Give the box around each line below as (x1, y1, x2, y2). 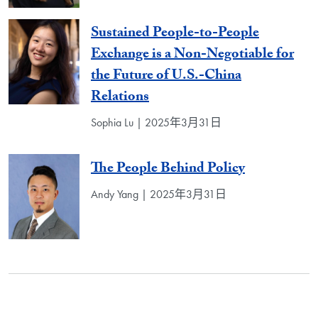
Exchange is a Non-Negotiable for (91, 43, 294, 68)
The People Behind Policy (91, 157, 245, 182)
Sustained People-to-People (91, 22, 259, 47)
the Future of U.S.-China (91, 65, 241, 89)
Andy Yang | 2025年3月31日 (91, 186, 226, 202)
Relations (91, 86, 149, 111)
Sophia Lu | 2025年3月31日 (91, 115, 221, 131)
